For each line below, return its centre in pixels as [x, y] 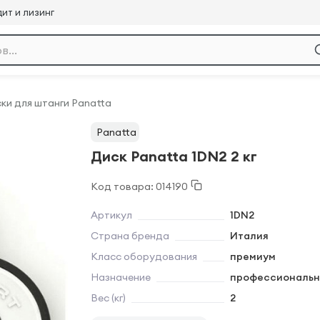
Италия [249, 236]
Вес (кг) [108, 298]
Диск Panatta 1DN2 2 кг [174, 156]
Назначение [121, 277]
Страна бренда [130, 236]
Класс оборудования [144, 256]
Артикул [111, 215]
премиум [253, 256]
